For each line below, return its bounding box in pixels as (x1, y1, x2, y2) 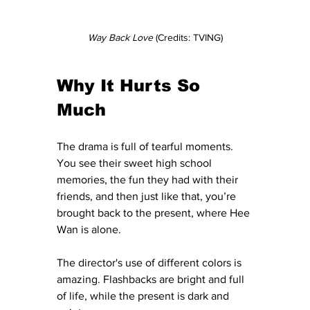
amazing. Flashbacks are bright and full (57, 273, 247, 285)
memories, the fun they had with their (57, 173, 241, 185)
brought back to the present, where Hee (57, 206, 253, 219)
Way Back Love (87, 31, 156, 43)
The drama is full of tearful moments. (57, 140, 236, 152)
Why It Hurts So (57, 75, 206, 95)
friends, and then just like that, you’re (57, 190, 239, 202)
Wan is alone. (57, 223, 124, 235)
